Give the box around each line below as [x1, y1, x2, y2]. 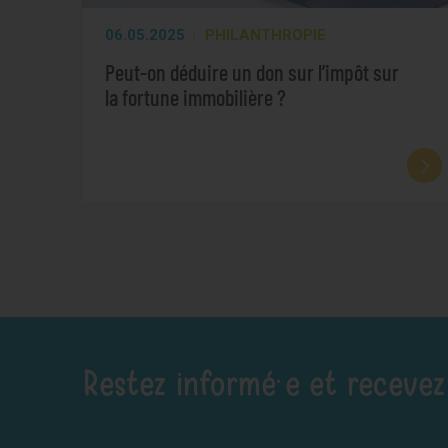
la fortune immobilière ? [105, 83, 286, 110]
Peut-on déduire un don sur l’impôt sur [105, 58, 399, 85]
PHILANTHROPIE [204, 26, 326, 45]
